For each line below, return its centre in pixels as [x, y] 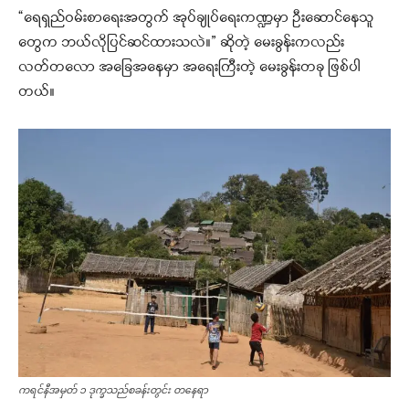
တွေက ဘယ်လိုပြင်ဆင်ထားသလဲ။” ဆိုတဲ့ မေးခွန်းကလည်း [181, 43]
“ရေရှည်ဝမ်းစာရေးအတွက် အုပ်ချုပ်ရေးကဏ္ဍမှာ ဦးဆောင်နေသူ [196, 19]
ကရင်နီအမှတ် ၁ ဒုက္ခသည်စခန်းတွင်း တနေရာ [113, 390]
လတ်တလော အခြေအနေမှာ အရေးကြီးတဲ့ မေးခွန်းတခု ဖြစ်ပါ [189, 68]
